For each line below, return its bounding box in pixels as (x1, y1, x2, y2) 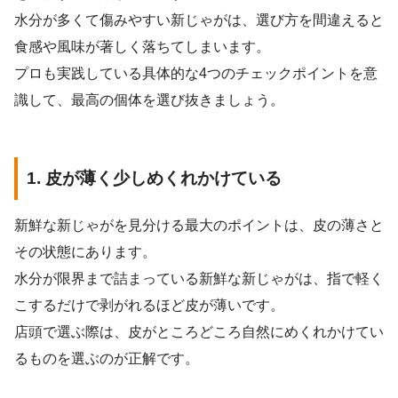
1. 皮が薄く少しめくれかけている (27, 169, 282, 188)
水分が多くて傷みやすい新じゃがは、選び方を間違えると (14, 12, 384, 28)
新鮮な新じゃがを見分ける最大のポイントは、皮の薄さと (14, 217, 384, 233)
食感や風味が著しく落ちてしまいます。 (14, 38, 270, 54)
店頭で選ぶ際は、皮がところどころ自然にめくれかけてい (14, 323, 384, 339)
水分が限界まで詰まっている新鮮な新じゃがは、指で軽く (14, 270, 384, 286)
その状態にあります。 (14, 243, 156, 259)
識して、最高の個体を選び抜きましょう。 (14, 92, 284, 107)
